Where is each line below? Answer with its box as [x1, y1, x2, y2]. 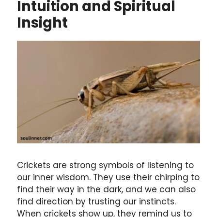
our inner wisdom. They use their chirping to [17, 171, 200, 183]
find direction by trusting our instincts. [17, 195, 176, 207]
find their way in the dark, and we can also [17, 183, 196, 195]
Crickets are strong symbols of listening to [17, 159, 194, 171]
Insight [17, 13, 68, 32]
